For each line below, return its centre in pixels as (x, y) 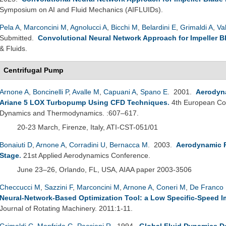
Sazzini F (59, 187)
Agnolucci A (89, 27)
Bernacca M (129, 145)
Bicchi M (124, 27)
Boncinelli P (51, 92)
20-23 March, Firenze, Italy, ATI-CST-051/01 (88, 127)
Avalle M (86, 92)
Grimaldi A (196, 27)
